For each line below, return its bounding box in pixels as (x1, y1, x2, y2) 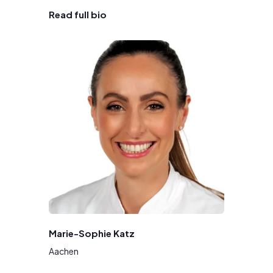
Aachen (49, 245, 79, 257)
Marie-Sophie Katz (49, 227, 135, 239)
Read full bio (49, 8, 107, 20)
